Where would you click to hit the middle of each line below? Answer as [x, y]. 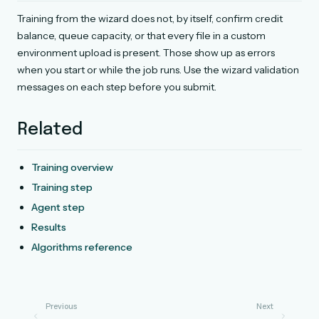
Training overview [72, 167]
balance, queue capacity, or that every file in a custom [141, 36]
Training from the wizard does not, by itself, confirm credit [150, 19]
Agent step [58, 207]
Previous [61, 307]
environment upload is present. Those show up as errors [146, 53]
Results [49, 227]
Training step [62, 187]
